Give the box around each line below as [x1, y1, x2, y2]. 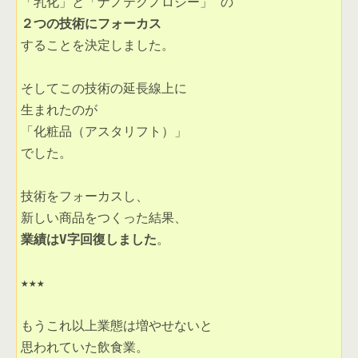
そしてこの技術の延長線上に [21, 81, 187, 97]
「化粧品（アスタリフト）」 [21, 124, 187, 140]
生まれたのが [21, 102, 97, 118]
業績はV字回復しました [21, 232, 157, 248]
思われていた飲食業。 [21, 340, 149, 356]
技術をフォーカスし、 [21, 189, 149, 205]
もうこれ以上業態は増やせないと [21, 318, 213, 334]
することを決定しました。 [21, 38, 182, 54]
